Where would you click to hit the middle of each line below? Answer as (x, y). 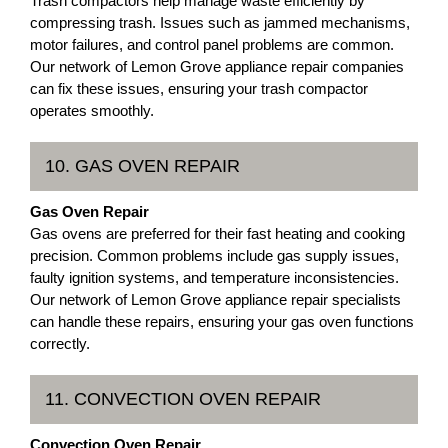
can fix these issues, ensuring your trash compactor (199, 88)
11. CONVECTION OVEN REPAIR (183, 398)
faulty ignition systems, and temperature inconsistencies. (214, 277)
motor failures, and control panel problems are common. (212, 44)
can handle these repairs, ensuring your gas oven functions (222, 321)
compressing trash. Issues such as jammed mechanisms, (220, 22)
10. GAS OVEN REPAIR (142, 165)
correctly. (60, 343)
